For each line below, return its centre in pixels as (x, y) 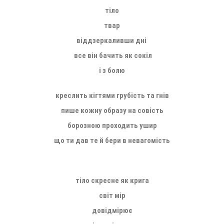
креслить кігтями (86, 95)
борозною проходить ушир (112, 125)
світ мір (112, 195)
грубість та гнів (142, 95)
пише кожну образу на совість (112, 110)
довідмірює (112, 210)
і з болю (112, 70)
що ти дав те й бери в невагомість (112, 140)
